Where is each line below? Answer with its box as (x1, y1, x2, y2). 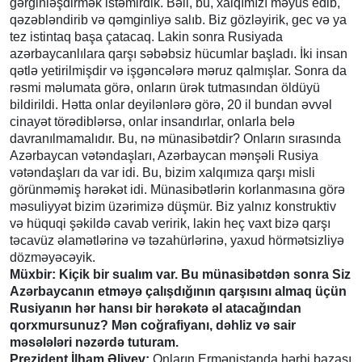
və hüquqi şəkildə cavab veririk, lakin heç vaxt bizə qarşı (10, 216, 330, 230)
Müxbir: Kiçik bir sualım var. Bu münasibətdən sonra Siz (10, 267, 351, 281)
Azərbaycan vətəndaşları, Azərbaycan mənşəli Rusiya (10, 148, 318, 162)
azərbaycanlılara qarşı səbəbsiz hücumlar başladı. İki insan (10, 46, 347, 61)
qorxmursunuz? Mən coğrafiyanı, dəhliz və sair (10, 318, 296, 332)
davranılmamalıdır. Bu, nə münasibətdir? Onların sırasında (10, 131, 341, 145)
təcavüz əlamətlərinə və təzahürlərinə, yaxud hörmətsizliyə (10, 233, 344, 247)
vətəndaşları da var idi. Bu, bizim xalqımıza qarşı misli (10, 165, 315, 179)
